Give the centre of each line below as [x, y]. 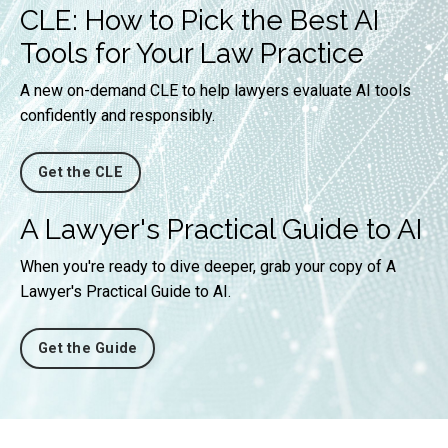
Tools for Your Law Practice [192, 54]
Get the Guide [88, 349]
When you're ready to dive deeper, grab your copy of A [208, 267]
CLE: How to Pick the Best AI [199, 21]
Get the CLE [80, 173]
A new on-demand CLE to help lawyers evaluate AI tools [215, 91]
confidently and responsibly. [117, 116]
